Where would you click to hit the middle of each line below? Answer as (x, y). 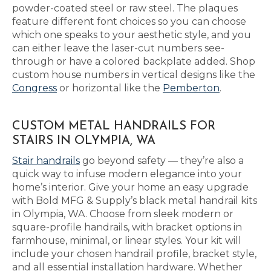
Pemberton (191, 88)
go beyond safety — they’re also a (162, 161)
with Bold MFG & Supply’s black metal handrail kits (135, 201)
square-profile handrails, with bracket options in (127, 227)
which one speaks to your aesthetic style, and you (132, 35)
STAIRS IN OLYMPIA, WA (84, 141)
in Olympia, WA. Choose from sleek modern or (123, 214)
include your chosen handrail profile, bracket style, (134, 254)
